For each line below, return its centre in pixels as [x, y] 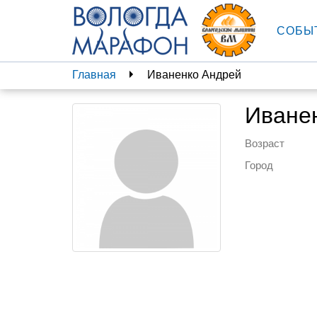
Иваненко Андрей [194, 75]
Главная [94, 75]
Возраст [264, 143]
